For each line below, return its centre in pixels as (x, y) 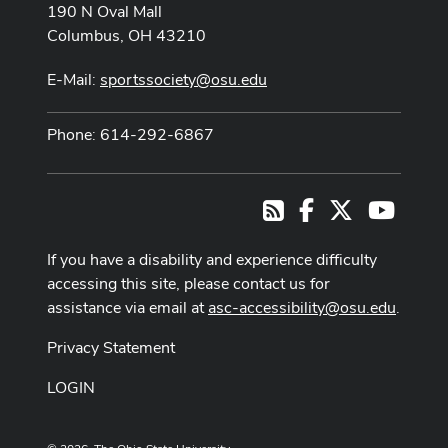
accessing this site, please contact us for (188, 284)
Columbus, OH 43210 (126, 35)
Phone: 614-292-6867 (130, 134)
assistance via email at (127, 308)
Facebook (347, 207)
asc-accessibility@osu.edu (302, 308)
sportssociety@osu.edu (183, 79)
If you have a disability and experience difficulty (212, 260)
